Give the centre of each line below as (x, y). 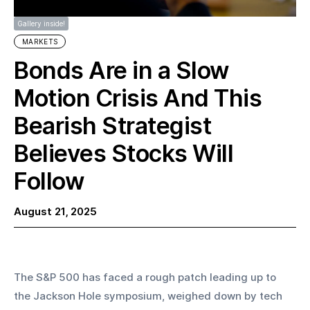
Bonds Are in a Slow (121, 70)
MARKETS (40, 42)
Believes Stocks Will (124, 153)
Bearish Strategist (112, 126)
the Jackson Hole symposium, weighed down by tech (149, 296)
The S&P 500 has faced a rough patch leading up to (146, 277)
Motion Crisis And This (138, 98)
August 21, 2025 (55, 211)
